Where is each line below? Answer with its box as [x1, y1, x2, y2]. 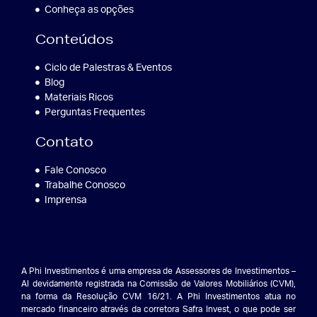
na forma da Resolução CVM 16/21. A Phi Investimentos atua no [21, 292, 296, 301]
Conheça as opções [44, 4, 134, 15]
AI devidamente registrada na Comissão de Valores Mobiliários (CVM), [21, 279, 296, 288]
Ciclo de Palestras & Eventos [44, 62, 172, 73]
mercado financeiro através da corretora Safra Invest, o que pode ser [21, 304, 296, 313]
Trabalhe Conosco [44, 180, 125, 190]
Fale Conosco [44, 165, 106, 175]
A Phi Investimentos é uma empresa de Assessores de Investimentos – [21, 266, 296, 275]
